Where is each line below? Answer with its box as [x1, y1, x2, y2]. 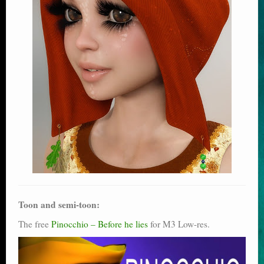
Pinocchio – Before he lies [51, 218, 148, 230]
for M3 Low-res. [148, 218, 210, 230]
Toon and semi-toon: [18, 198, 100, 212]
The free [18, 218, 51, 230]
